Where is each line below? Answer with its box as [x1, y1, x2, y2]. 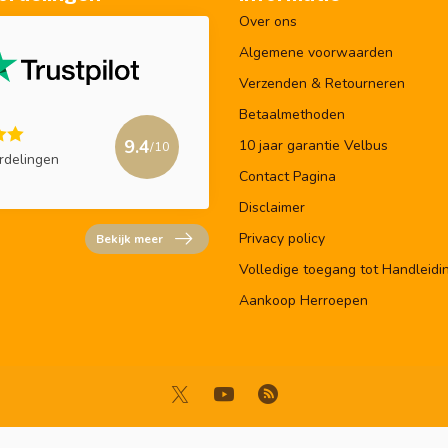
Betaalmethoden [239, 104, 345, 124]
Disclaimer [239, 197, 305, 217]
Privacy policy [239, 228, 325, 248]
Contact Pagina [239, 166, 336, 186]
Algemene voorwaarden [239, 42, 393, 62]
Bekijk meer [96, 230, 163, 247]
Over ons [239, 11, 297, 31]
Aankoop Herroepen [239, 290, 368, 310]
